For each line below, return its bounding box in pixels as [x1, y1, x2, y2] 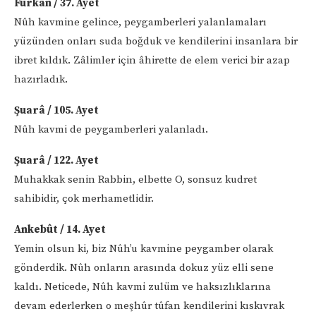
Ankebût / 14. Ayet [14, 222, 106, 236]
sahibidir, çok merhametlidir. [14, 191, 154, 205]
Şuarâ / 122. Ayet [14, 153, 99, 167]
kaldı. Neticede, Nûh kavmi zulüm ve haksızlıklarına [14, 279, 271, 293]
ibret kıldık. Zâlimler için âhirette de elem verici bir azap [14, 53, 290, 67]
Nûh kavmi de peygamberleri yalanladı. [14, 122, 208, 136]
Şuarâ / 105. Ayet [14, 103, 99, 117]
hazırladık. [14, 72, 68, 86]
